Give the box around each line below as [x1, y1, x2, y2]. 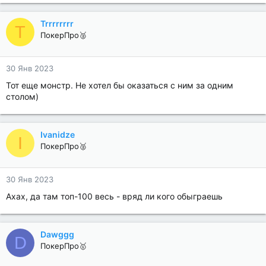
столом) [6, 91, 39, 102]
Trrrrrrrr [40, 18, 74, 28]
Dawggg [40, 229, 74, 239]
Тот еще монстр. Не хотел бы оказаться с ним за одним [6, 80, 233, 90]
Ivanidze [40, 129, 75, 140]
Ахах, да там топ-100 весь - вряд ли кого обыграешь [6, 191, 223, 201]
